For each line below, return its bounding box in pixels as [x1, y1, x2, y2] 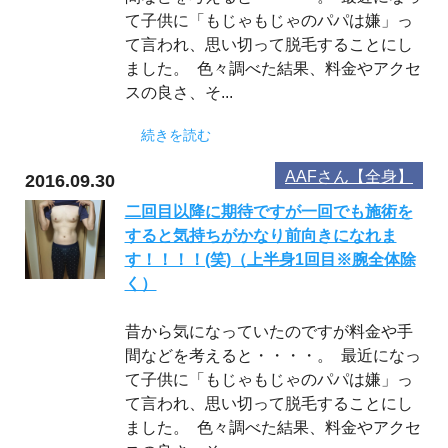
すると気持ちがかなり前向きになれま [124, 226, 397, 244]
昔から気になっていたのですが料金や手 [124, 322, 413, 340]
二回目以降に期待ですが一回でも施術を [124, 202, 413, 220]
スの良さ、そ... [124, 83, 233, 101]
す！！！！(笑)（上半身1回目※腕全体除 [124, 250, 416, 268]
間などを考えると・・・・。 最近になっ [124, 346, 421, 364]
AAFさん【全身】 [285, 167, 413, 185]
